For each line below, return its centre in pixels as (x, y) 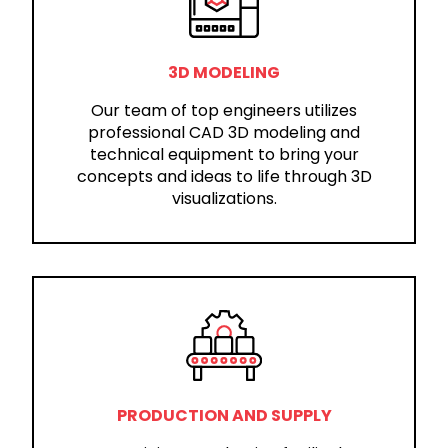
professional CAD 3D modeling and (224, 133)
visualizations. (224, 199)
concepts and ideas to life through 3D (224, 177)
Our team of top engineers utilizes (224, 111)
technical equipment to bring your (224, 155)
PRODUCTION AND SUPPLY (224, 415)
